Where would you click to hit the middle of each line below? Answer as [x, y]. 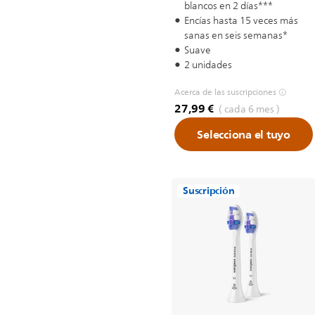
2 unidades [208, 65]
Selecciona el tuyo [244, 134]
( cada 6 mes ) [249, 109]
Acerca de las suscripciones [225, 92]
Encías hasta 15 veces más [241, 21]
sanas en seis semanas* [236, 36]
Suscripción [209, 191]
